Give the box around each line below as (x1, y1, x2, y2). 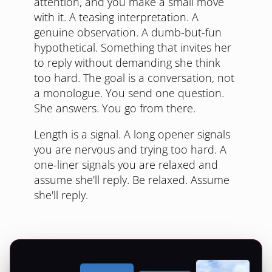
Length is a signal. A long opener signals (34, 127, 230, 141)
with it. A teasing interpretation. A (34, 10, 199, 24)
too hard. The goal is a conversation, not (34, 70, 234, 85)
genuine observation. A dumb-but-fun (34, 25, 222, 39)
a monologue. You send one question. (34, 86, 224, 100)
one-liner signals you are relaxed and (34, 157, 218, 172)
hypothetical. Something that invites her (34, 40, 231, 55)
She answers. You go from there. (34, 101, 195, 115)
